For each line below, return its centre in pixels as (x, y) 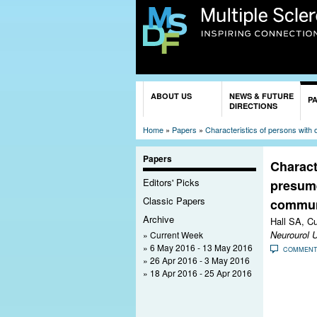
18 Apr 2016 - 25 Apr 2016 (201, 272)
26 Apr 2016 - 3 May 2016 (200, 260)
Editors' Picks (171, 183)
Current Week (177, 234)
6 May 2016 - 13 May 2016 (201, 247)
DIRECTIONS (253, 105)
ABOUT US (171, 96)
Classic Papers (174, 201)
